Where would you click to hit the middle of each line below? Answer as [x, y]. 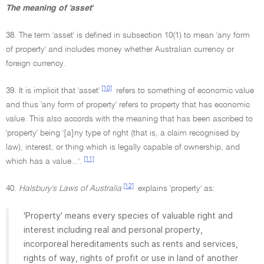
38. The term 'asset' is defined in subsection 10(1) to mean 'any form [128, 35]
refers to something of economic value [184, 91]
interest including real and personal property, [113, 230]
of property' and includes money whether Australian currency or [120, 49]
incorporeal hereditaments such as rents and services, [131, 244]
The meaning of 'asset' [49, 8]
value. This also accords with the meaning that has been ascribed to [129, 119]
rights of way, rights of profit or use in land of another [131, 258]
